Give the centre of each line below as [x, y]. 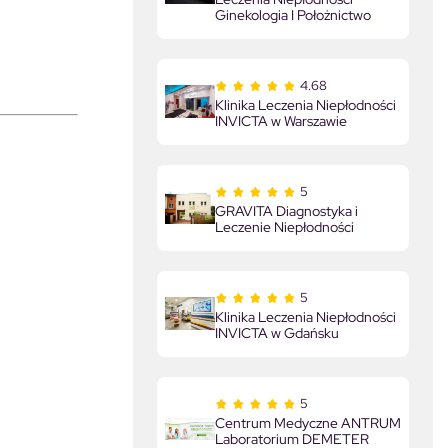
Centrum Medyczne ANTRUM [308, 422]
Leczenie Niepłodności [284, 226]
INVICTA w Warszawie [281, 120]
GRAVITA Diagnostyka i [286, 210]
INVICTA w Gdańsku [277, 332]
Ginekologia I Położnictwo [293, 14]
